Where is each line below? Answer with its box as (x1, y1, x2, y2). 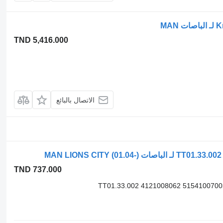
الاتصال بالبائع (56, 96, 95, 104)
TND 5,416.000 (13, 36, 68, 45)
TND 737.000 (13, 165, 62, 174)
